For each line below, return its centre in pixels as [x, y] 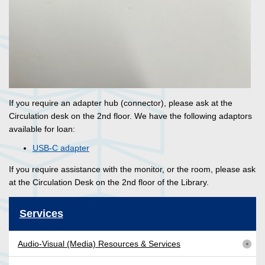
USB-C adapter [61, 148]
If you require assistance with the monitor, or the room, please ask [132, 169]
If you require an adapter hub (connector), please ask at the [121, 103]
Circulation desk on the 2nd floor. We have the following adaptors [130, 116]
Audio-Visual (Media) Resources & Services [99, 243]
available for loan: [43, 129]
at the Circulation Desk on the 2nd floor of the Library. [109, 182]
